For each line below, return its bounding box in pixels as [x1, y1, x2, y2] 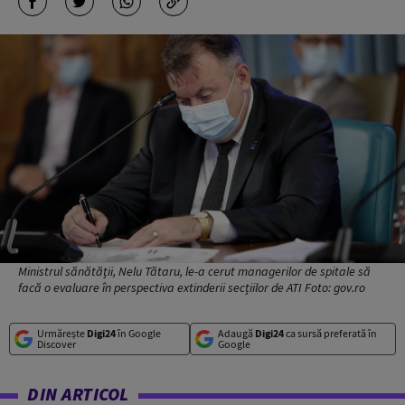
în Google [116, 325, 161, 340]
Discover [37, 336, 76, 351]
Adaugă [217, 325, 255, 340]
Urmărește [37, 325, 87, 340]
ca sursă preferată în [283, 325, 377, 340]
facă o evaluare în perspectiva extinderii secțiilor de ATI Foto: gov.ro [18, 278, 365, 296]
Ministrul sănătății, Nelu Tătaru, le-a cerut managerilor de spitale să [18, 262, 371, 279]
